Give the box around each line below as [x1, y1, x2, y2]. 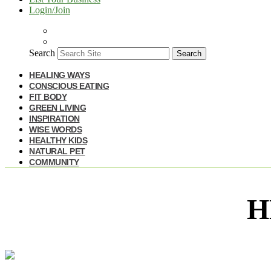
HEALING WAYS [29, 70, 90, 80]
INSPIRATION [29, 114, 80, 123]
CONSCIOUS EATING [29, 81, 109, 91]
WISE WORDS [29, 125, 82, 134]
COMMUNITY [29, 157, 79, 167]
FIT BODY [29, 92, 67, 102]
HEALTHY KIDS [29, 135, 87, 145]
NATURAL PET [29, 146, 85, 156]
